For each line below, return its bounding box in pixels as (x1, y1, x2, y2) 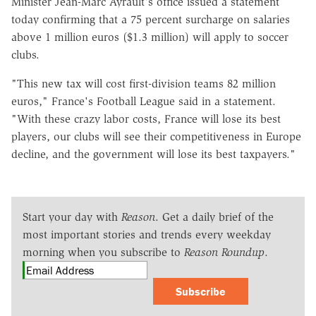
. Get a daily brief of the (155, 209, 274, 224)
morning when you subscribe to (23, 245, 184, 259)
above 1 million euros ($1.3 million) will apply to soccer (11, 30, 288, 44)
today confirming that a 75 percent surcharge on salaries (11, 12, 290, 26)
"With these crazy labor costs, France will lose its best (11, 111, 281, 126)
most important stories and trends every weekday (23, 227, 271, 241)
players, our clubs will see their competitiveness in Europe (11, 129, 301, 143)
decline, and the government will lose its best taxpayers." (11, 147, 296, 161)
